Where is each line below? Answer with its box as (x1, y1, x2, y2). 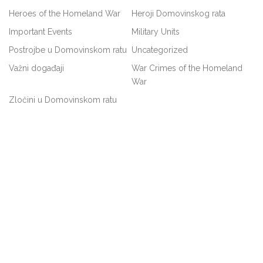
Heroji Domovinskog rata (131, 9, 225, 19)
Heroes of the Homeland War (9, 9, 120, 19)
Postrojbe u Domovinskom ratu (9, 45, 127, 55)
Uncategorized (131, 45, 188, 55)
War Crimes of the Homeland (131, 63, 242, 73)
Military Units (131, 27, 180, 37)
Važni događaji (9, 63, 64, 73)
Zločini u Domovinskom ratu (9, 95, 117, 105)
